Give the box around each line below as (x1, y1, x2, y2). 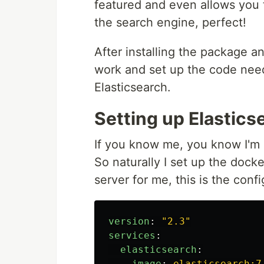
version (108, 216, 150, 227)
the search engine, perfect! (94, 15, 246, 29)
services (108, 230, 156, 241)
